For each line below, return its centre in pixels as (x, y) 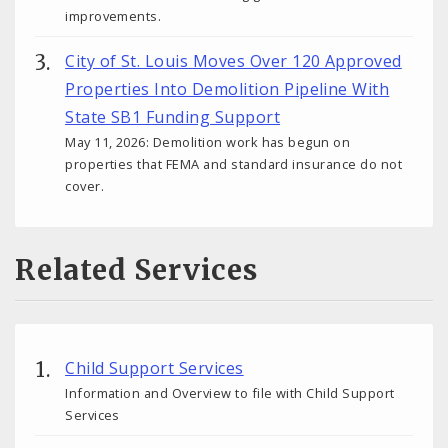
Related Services (136, 269)
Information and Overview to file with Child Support (230, 392)
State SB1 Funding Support (173, 117)
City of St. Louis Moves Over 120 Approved (233, 61)
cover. (84, 186)
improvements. (113, 15)
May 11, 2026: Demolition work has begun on (208, 142)
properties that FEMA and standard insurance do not (234, 164)
